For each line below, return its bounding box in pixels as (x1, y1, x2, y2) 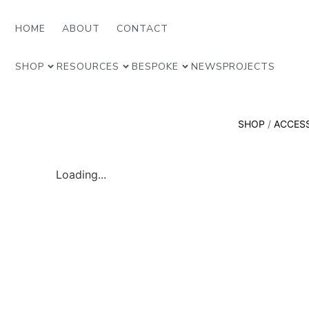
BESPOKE (132, 59, 179, 73)
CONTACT (117, 22, 168, 35)
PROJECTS (223, 59, 275, 73)
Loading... (55, 167, 106, 181)
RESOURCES (57, 59, 119, 73)
